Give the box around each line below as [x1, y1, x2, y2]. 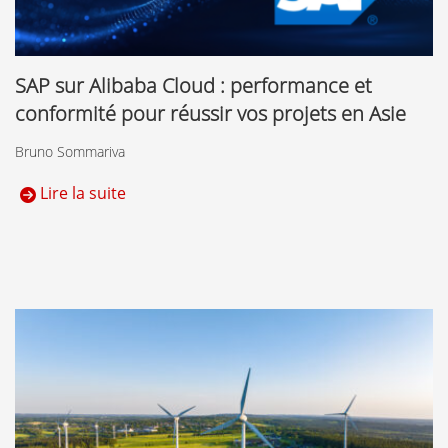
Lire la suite [36, 182, 126, 205]
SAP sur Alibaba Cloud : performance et [15, 72, 372, 100]
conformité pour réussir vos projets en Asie [15, 100, 406, 128]
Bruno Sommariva [15, 142, 125, 162]
